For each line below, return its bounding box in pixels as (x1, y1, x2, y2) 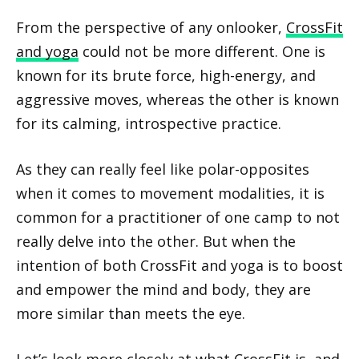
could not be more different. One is (79, 41, 325, 61)
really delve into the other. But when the (16, 231, 296, 251)
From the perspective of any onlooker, (16, 17, 286, 37)
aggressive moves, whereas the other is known (16, 89, 339, 109)
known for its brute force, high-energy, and (16, 65, 316, 85)
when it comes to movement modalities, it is (16, 183, 325, 203)
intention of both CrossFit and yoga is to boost (16, 255, 343, 275)
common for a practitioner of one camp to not (16, 207, 340, 227)
